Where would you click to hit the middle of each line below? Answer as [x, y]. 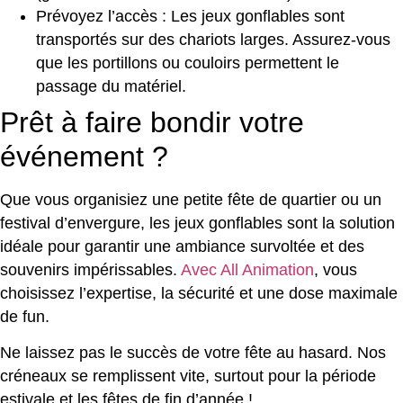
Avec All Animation [247, 269]
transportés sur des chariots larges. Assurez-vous [213, 39]
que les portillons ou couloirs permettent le [188, 63]
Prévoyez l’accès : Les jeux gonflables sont [190, 16]
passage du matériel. [111, 86]
